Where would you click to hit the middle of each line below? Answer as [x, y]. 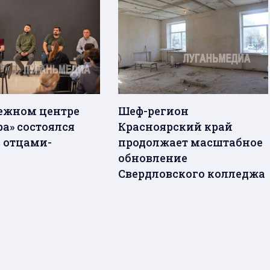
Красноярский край [176, 126]
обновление [153, 158]
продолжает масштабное [191, 142]
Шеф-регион [154, 111]
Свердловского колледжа [192, 173]
